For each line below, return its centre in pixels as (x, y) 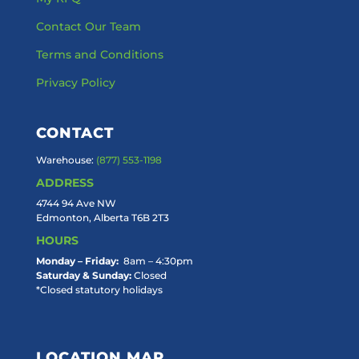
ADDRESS (65, 183)
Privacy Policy (75, 83)
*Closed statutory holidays (99, 290)
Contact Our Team (88, 27)
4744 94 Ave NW (76, 204)
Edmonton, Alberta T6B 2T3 (102, 218)
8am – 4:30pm (155, 261)
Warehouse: (66, 160)
